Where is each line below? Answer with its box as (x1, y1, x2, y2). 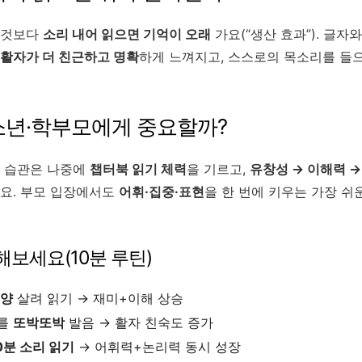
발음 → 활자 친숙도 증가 (65, 314, 213, 330)
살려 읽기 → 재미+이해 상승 (13, 289, 183, 306)
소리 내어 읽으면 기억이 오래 (43, 25, 211, 42)
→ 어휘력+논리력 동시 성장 (74, 338, 241, 355)
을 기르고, (187, 160, 250, 177)
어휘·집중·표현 (119, 183, 204, 200)
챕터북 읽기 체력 (90, 160, 187, 177)
